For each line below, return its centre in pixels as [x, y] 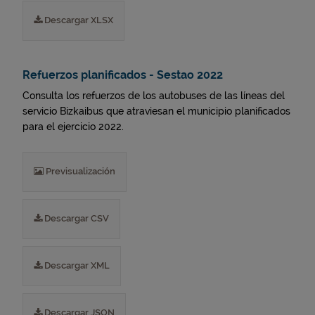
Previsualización [79, 171]
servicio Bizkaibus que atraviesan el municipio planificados [156, 111]
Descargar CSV [76, 218]
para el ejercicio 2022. [73, 127]
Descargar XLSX [78, 20]
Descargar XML [76, 265]
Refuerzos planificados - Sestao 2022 [123, 75]
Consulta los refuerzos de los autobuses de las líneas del [154, 96]
